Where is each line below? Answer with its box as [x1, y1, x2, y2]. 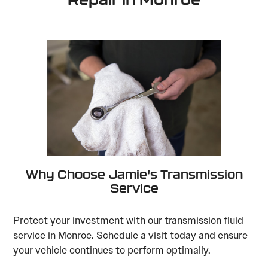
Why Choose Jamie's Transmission [25, 167, 243, 181]
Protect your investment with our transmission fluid [13, 213, 244, 227]
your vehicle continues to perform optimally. [13, 243, 211, 257]
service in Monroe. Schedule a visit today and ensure [13, 228, 248, 242]
